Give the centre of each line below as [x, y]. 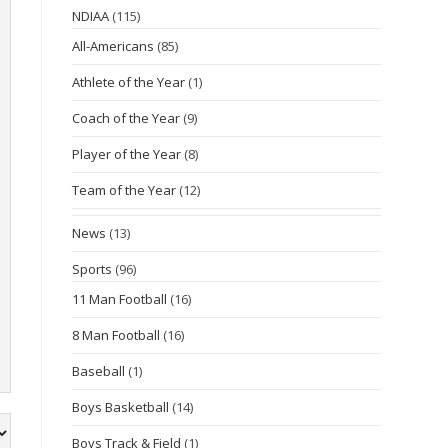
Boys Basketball [121, 407]
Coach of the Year [126, 118]
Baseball [99, 371]
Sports [92, 269]
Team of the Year [124, 190]
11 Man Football [120, 299]
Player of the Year [127, 154]
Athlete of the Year [129, 82]
